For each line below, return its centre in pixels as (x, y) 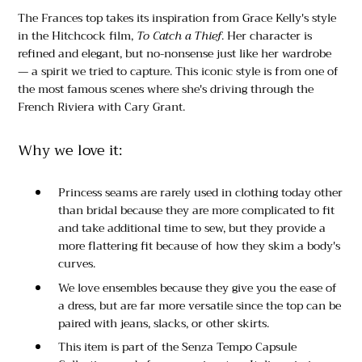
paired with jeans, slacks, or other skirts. (164, 323)
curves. (77, 264)
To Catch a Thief (179, 36)
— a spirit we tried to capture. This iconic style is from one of (178, 72)
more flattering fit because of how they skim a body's (199, 246)
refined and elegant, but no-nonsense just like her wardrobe (175, 54)
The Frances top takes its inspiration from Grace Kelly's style (177, 18)
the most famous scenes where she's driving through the (166, 89)
